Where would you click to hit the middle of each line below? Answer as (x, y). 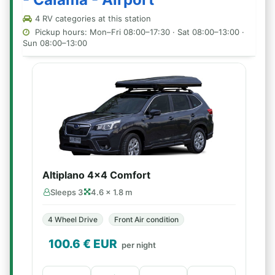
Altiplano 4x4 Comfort (96, 175)
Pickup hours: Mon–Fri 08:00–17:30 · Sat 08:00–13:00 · (138, 32)
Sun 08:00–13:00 (55, 43)
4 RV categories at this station (92, 18)
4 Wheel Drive (73, 219)
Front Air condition (146, 219)
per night (139, 245)
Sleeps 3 (67, 192)
